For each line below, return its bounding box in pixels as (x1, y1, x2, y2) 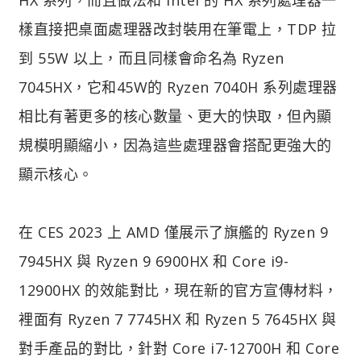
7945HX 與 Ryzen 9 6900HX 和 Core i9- (19, 251, 288, 271)
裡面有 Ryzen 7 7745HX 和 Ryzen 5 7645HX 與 (19, 309, 337, 329)
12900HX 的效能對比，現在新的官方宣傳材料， (19, 280, 338, 300)
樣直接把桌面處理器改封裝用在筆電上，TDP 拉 (19, 19, 337, 39)
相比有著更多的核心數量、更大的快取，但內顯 (19, 106, 332, 126)
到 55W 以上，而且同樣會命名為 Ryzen (19, 48, 284, 68)
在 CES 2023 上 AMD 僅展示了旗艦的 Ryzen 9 (19, 222, 328, 242)
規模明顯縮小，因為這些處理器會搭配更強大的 (19, 135, 332, 155)
